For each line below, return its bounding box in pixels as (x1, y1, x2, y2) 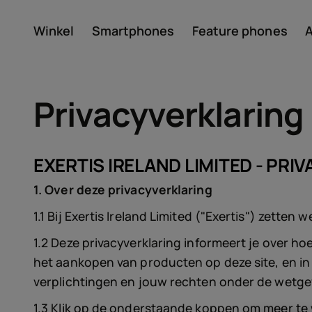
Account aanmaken (101, 54, 235, 73)
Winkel (33, 22, 75, 39)
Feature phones (192, 22, 288, 39)
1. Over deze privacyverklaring (33, 181, 212, 198)
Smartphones (91, 22, 175, 39)
